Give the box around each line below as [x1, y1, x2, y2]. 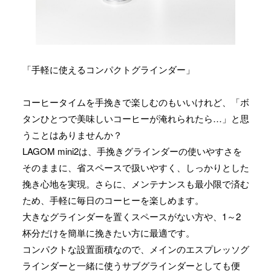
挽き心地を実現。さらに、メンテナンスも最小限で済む [22, 177, 249, 191]
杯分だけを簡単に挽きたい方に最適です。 [22, 226, 195, 240]
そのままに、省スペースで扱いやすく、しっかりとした [22, 161, 249, 174]
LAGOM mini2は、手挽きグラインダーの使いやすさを [22, 145, 242, 158]
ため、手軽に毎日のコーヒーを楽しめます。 [22, 194, 204, 207]
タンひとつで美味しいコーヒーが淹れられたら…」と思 [22, 112, 249, 125]
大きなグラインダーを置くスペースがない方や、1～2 [22, 210, 241, 223]
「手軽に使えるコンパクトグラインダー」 [22, 63, 195, 76]
